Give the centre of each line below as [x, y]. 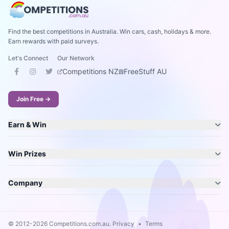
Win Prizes [27, 154]
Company [25, 183]
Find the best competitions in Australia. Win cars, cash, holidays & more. [110, 31]
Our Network [76, 58]
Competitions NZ [90, 71]
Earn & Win [27, 124]
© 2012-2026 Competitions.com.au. [60, 224]
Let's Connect [28, 58]
